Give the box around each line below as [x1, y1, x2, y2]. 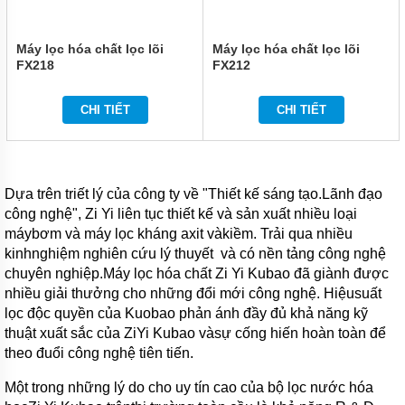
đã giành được [294, 266, 389, 281]
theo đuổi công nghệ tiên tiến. [5, 345, 193, 361]
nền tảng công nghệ [259, 246, 386, 261]
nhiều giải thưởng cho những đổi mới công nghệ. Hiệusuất [5, 286, 381, 301]
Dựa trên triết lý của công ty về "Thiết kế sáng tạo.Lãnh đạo [5, 186, 382, 202]
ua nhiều [297, 226, 353, 241]
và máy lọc [65, 226, 137, 241]
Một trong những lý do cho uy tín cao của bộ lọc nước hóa [5, 380, 373, 395]
